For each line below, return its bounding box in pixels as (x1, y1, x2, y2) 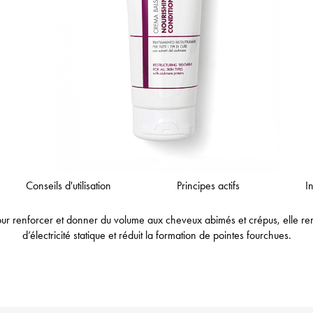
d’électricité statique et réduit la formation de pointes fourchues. (22, 228, 291, 242)
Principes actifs (176, 178, 240, 192)
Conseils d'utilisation (25, 178, 111, 192)
